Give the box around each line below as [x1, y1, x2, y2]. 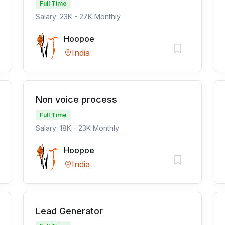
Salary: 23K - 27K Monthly [36, 12, 121, 21]
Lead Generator [36, 206, 103, 216]
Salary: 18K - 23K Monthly [36, 124, 119, 132]
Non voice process [36, 94, 117, 105]
